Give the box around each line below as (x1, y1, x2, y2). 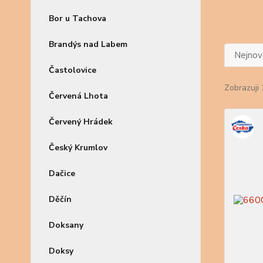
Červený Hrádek (49, 116, 113, 127)
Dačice (49, 168, 75, 179)
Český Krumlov (49, 142, 107, 153)
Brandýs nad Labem (49, 39, 127, 50)
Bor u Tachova (49, 13, 106, 24)
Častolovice (49, 65, 96, 76)
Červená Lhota (49, 90, 108, 102)
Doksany (49, 220, 83, 231)
